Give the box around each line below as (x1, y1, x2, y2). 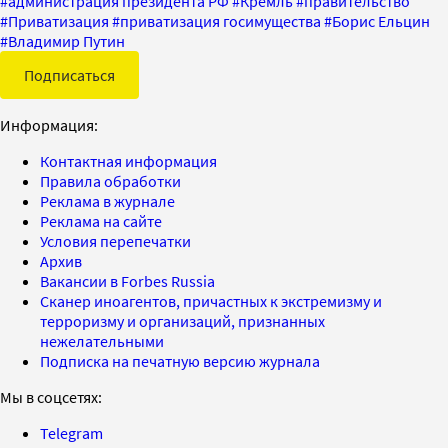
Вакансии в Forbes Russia (40, 270, 215, 291)
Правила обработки (40, 170, 181, 191)
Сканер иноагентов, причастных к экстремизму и (40, 290, 382, 311)
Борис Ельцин (332, 10, 430, 31)
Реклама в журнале (40, 190, 175, 211)
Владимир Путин (8, 30, 125, 51)
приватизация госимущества (120, 10, 321, 31)
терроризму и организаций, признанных (40, 310, 325, 331)
